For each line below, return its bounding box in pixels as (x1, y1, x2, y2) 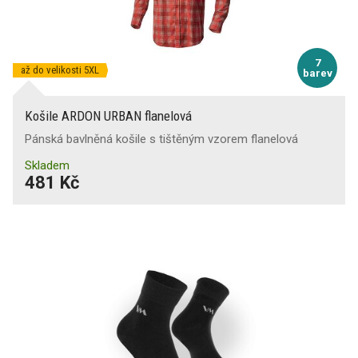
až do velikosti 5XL (21, 64, 99, 76)
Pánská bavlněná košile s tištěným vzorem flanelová (25, 132, 298, 146)
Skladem (25, 158, 70, 173)
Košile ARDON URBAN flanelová (25, 108, 192, 124)
